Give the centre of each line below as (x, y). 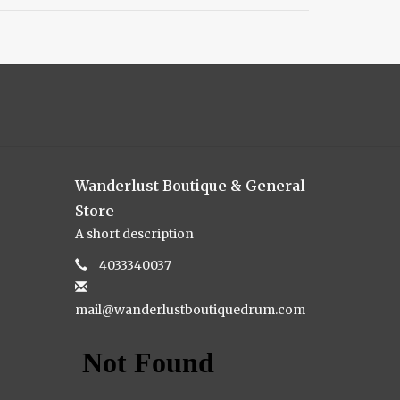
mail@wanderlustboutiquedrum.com (190, 310)
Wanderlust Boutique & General (190, 186)
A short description (134, 234)
